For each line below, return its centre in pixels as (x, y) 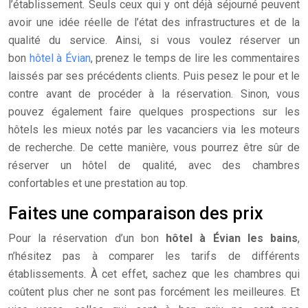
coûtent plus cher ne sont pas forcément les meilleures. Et (154, 292)
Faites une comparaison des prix (136, 213)
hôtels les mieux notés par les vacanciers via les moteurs (154, 130)
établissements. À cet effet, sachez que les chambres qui (154, 274)
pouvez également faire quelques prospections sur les (154, 112)
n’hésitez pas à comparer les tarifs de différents (154, 256)
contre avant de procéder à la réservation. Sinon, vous (154, 94)
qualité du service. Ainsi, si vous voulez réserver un (154, 40)
